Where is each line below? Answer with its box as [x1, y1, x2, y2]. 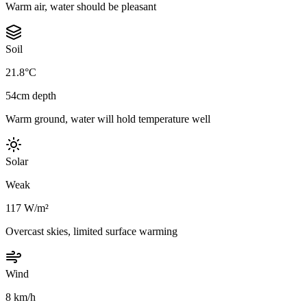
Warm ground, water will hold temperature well [5, 113, 210, 125]
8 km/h [5, 291, 36, 304]
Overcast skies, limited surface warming [5, 225, 177, 238]
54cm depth [5, 90, 56, 102]
